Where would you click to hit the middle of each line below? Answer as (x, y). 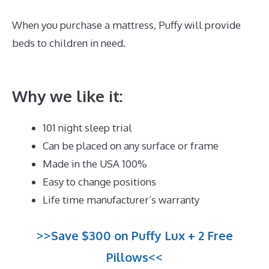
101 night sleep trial (87, 128)
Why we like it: (68, 96)
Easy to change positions (99, 182)
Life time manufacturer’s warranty (121, 200)
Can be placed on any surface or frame (131, 146)
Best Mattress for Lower (184, 43)
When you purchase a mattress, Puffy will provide (126, 25)
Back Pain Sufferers (57, 61)
